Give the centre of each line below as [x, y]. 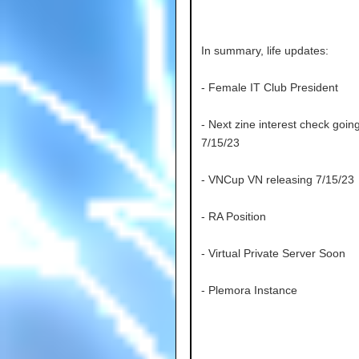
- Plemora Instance [249, 290]
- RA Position [233, 217]
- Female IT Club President [269, 88]
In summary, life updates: [264, 51]
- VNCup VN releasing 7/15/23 [277, 180]
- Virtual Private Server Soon [273, 254]
